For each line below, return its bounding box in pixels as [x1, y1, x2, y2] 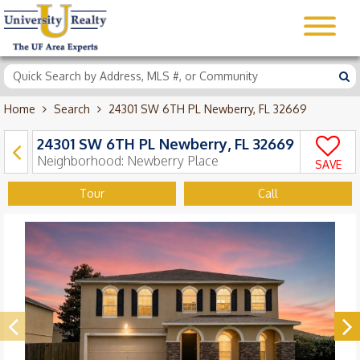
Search [54, 102, 90, 116]
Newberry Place [127, 153, 219, 169]
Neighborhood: [37, 153, 127, 169]
